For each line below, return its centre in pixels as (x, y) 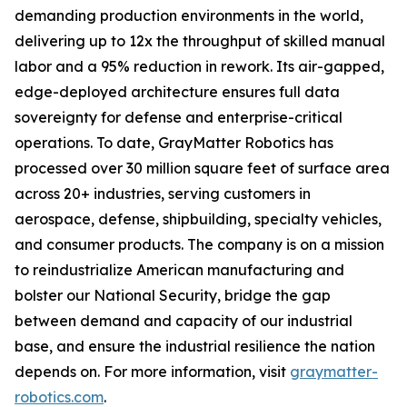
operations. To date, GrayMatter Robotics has (174, 143)
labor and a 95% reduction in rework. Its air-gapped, (199, 66)
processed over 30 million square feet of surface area (202, 168)
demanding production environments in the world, (189, 15)
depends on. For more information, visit (152, 372)
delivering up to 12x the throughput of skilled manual (200, 41)
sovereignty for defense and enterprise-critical (179, 117)
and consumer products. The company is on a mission (199, 244)
